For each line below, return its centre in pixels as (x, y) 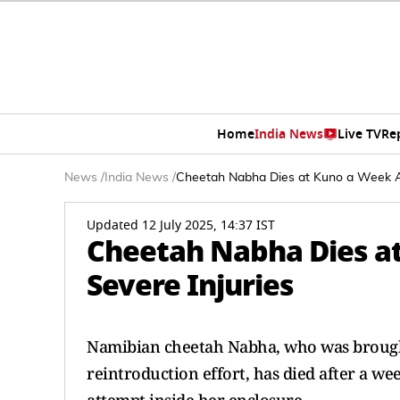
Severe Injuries (190, 285)
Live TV (359, 134)
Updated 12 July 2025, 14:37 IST (181, 225)
